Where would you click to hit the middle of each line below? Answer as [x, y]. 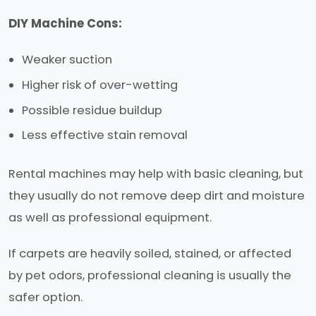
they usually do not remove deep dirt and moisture [157, 196]
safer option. [45, 298]
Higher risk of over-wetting [100, 85]
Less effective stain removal [105, 135]
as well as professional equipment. [110, 218]
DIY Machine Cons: [65, 24]
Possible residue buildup [92, 110]
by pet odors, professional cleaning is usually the [150, 276]
